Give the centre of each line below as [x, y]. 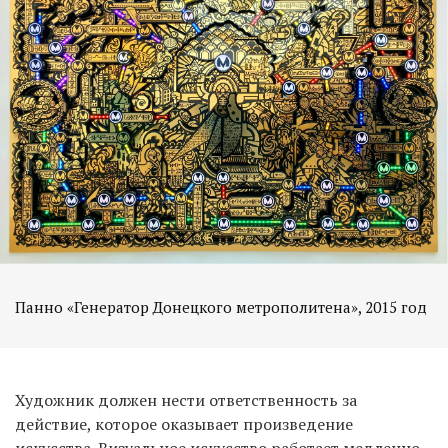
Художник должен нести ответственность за [186, 399]
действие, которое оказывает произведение [184, 423]
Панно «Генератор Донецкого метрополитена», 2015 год [221, 306]
